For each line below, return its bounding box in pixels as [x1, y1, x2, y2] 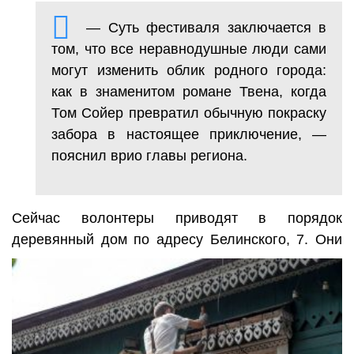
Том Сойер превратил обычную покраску [51, 105, 326, 122]
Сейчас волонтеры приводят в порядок [12, 210, 342, 227]
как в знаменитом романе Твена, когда [51, 84, 326, 100]
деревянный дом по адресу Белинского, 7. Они [12, 232, 342, 248]
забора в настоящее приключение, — [51, 126, 326, 143]
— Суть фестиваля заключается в [86, 20, 326, 36]
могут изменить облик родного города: [51, 62, 326, 79]
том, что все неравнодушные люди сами [51, 41, 326, 58]
